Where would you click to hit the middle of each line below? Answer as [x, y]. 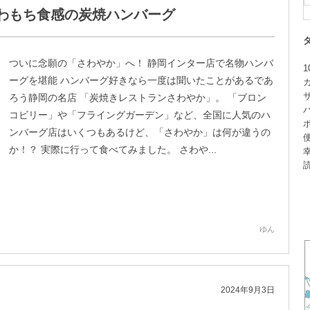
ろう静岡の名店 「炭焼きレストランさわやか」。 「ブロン [138, 98]
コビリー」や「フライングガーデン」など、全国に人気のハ [140, 115]
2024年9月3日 [248, 290]
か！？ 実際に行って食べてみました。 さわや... [113, 149]
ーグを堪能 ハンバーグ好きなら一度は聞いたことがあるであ [141, 80]
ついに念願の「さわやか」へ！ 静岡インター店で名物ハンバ [141, 63]
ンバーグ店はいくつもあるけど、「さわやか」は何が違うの [140, 132]
